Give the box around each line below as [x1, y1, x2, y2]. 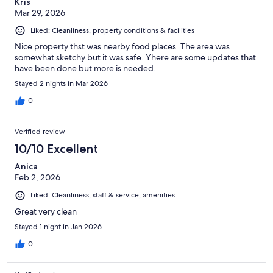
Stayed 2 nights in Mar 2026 [15, 79, 108, 89]
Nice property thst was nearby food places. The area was [15, 41, 230, 52]
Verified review [15, 127, 65, 137]
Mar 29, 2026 [15, 7, 65, 19]
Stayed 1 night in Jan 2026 [15, 221, 102, 232]
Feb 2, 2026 [15, 172, 60, 183]
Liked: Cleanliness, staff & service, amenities [30, 190, 175, 200]
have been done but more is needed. [15, 63, 156, 74]
